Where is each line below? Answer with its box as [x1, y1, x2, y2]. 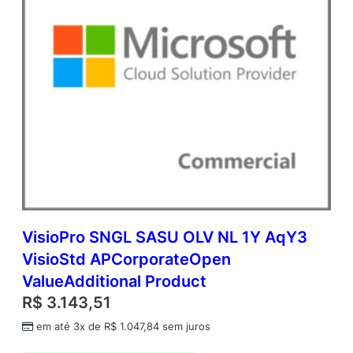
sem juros [159, 321, 210, 333]
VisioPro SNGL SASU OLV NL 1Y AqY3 [22, 228, 307, 247]
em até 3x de [36, 321, 104, 333]
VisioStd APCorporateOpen [22, 250, 231, 269]
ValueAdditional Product [22, 272, 206, 292]
